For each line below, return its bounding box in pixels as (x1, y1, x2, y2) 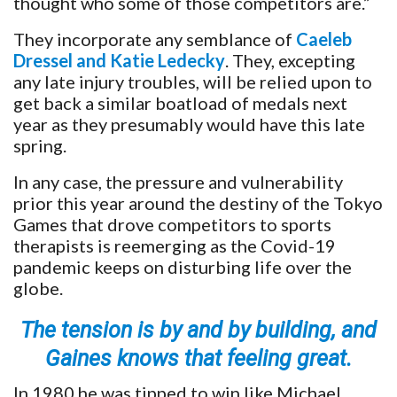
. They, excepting (225, 49, 355, 71)
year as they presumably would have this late (13, 113, 365, 135)
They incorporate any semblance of (13, 27, 296, 50)
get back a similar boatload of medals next (13, 91, 347, 113)
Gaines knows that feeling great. (45, 345, 352, 371)
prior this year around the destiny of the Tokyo (13, 191, 383, 214)
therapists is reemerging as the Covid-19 (13, 234, 336, 256)
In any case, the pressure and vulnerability (13, 170, 343, 192)
